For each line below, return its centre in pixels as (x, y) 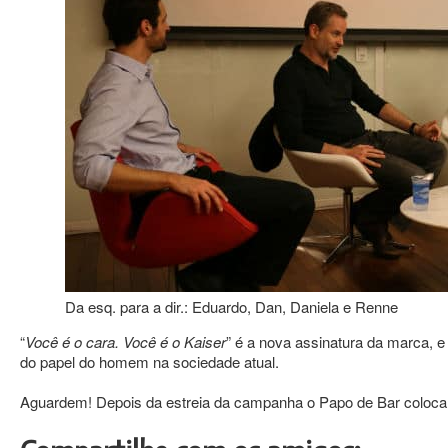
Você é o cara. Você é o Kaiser (125, 341)
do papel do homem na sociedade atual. (149, 361)
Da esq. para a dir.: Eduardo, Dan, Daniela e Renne (232, 306)
